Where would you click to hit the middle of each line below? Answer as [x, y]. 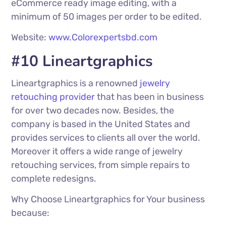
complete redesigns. [54, 179]
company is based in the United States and [101, 124]
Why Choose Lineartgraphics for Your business [108, 200]
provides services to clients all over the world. [106, 138]
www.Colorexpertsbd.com [103, 38]
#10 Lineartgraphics [82, 62]
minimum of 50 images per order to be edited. [107, 17]
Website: [30, 38]
